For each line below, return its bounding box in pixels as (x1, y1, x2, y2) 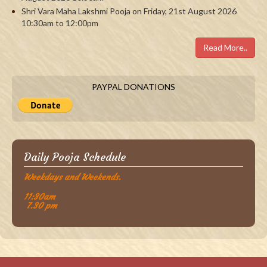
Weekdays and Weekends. (24, 172, 121, 183)
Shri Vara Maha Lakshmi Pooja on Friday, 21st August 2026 (21, 6, 237, 17)
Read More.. (203, 42, 247, 53)
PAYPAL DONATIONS (92, 82, 175, 92)
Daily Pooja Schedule (24, 150, 126, 164)
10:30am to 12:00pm (21, 18, 98, 29)
